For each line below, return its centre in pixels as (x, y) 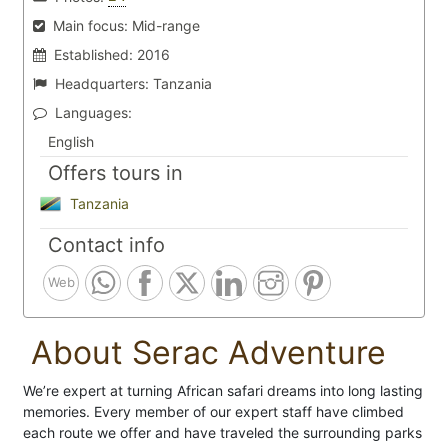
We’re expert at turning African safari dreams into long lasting (223, 390)
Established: (93, 54)
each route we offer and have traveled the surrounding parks (222, 432)
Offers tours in (115, 173)
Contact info (106, 244)
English (71, 141)
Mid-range (166, 25)
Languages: (93, 112)
